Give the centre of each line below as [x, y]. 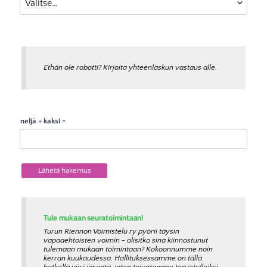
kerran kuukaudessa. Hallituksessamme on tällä [122, 258]
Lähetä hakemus [64, 170]
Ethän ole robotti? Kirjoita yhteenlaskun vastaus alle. [130, 68]
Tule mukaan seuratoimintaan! [94, 218]
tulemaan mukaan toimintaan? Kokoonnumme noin [128, 249]
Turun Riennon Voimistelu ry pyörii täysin [111, 232]
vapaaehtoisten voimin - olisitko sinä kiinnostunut [125, 240]
